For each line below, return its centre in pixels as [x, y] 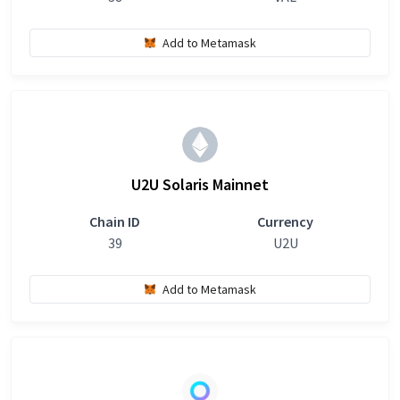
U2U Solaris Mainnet [200, 184]
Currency [285, 221]
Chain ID [115, 221]
